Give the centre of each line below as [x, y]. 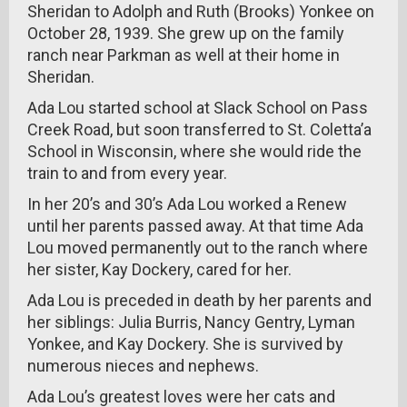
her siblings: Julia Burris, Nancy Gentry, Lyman [191, 322]
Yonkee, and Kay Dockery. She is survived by [185, 344]
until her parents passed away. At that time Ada [195, 226]
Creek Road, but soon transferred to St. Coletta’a [199, 129]
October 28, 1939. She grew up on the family [186, 33]
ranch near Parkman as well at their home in [184, 55]
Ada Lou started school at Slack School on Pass [198, 108]
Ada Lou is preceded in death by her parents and [199, 300]
